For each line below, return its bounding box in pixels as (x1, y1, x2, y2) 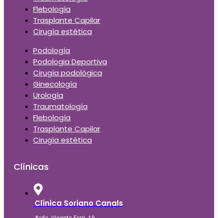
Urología (33, 90, 63, 100)
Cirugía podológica (33, 68, 102, 78)
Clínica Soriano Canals (34, 198, 123, 208)
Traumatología (33, 101, 88, 111)
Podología (33, 45, 70, 55)
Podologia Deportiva (33, 56, 107, 67)
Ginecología (33, 79, 77, 89)
